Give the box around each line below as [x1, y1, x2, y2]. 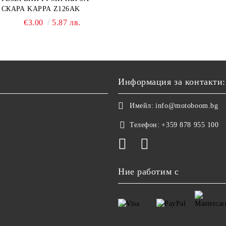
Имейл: [130, 102, 154, 109]
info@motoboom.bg [155, 102, 218, 109]
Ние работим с [118, 166, 179, 177]
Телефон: [130, 121, 160, 129]
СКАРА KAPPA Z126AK [1, 5, 80, 13]
